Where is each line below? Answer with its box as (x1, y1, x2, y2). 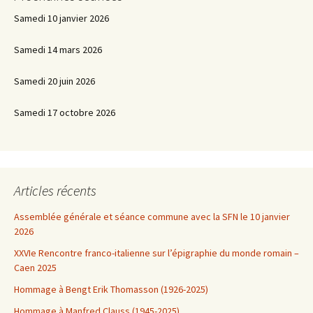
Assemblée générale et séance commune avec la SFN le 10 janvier (14, 210, 290, 223)
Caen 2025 (14, 261, 57, 274)
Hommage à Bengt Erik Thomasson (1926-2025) (14, 283, 208, 296)
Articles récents (14, 182, 96, 199)
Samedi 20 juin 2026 (14, 75, 95, 87)
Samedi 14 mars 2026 (14, 43, 102, 56)
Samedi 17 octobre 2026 (14, 106, 115, 119)
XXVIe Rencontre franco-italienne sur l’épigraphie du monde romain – (14, 247, 299, 259)
